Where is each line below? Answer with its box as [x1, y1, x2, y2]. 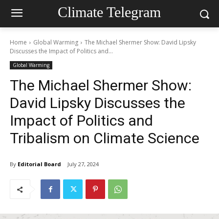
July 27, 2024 [67, 160, 99, 168]
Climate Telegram [58, 3, 161, 20]
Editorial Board [18, 160, 61, 168]
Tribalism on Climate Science [10, 130, 199, 147]
